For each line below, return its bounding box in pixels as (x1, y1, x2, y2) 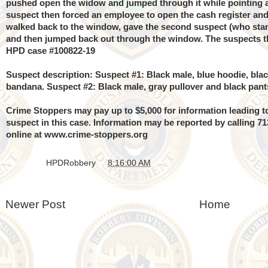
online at (6, 130, 44, 139)
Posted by (6, 158, 46, 167)
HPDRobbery (46, 158, 96, 167)
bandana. (6, 82, 47, 92)
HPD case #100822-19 (6, 46, 95, 56)
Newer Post (5, 197, 65, 211)
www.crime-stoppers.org (44, 130, 148, 139)
